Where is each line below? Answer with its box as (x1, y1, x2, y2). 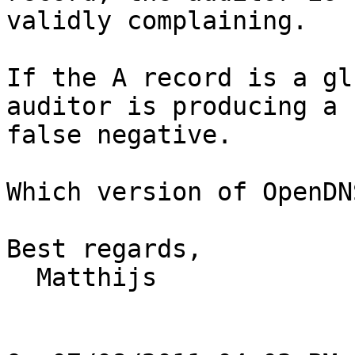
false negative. (6, 120, 232, 150)
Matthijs (6, 263, 36, 292)
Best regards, (6, 235, 202, 264)
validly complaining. (6, 6, 307, 36)
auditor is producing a (6, 92, 338, 121)
